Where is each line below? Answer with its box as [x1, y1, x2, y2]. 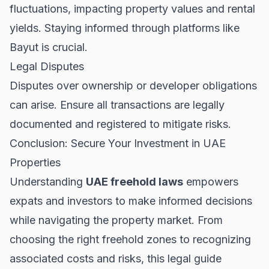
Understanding [10, 175, 86, 188]
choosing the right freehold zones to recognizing [10, 232, 251, 246]
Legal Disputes [10, 59, 84, 73]
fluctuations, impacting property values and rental [10, 2, 255, 15]
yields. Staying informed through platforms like [10, 21, 240, 34]
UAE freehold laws [86, 175, 183, 188]
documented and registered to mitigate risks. [10, 117, 231, 130]
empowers [183, 175, 238, 188]
